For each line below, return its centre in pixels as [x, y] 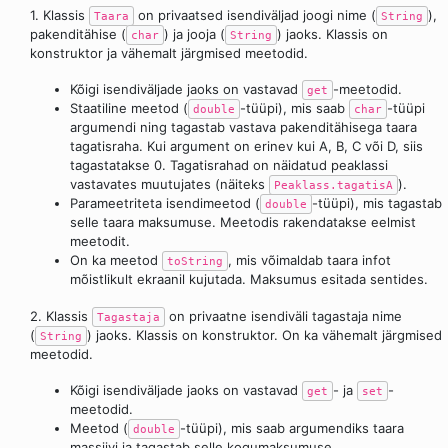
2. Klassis [61, 315]
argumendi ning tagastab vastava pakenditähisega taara [243, 127]
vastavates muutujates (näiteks [169, 184]
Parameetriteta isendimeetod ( [165, 203]
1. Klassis [59, 15]
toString [195, 261]
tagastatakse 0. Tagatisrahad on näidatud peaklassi [229, 165]
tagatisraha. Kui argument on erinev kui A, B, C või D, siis [246, 146]
